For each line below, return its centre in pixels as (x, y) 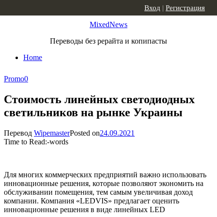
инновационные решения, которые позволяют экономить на (104, 183)
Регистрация (185, 8)
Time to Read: (25, 141)
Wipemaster (52, 133)
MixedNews (108, 24)
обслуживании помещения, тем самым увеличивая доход (98, 192)
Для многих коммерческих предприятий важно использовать (105, 174)
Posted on (85, 133)
